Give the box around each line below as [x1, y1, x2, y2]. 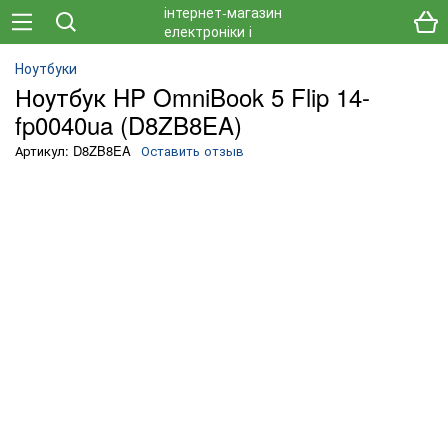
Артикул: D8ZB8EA [15, 141, 131, 160]
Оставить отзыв [141, 141, 244, 160]
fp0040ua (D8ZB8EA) [15, 107, 242, 142]
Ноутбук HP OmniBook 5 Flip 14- [15, 79, 370, 114]
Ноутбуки [15, 58, 77, 78]
